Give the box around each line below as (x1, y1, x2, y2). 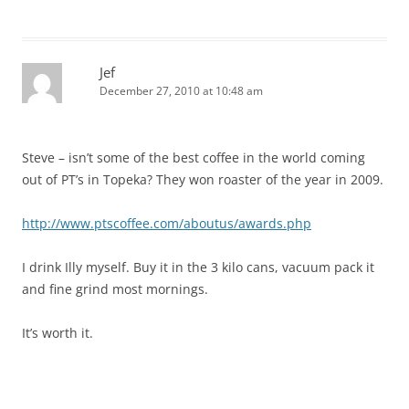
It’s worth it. (22, 324, 93, 342)
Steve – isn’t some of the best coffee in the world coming (22, 149, 365, 167)
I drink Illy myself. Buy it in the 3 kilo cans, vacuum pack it (22, 258, 374, 277)
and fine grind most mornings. (22, 280, 208, 299)
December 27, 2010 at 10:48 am (100, 83, 263, 100)
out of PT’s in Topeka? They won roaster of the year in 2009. (22, 171, 383, 189)
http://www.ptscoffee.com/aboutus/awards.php (22, 215, 311, 233)
